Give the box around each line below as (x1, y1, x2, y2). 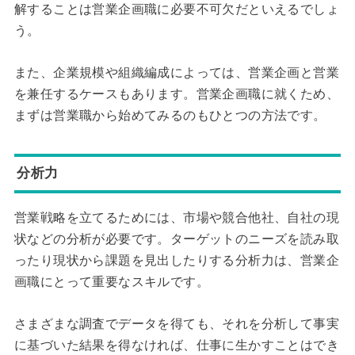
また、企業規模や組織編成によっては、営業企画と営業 (13, 66, 339, 80)
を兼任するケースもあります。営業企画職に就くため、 (13, 87, 339, 101)
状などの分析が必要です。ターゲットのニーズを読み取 (13, 232, 339, 246)
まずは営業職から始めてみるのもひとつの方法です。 (13, 109, 326, 123)
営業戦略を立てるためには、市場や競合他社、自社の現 (13, 211, 339, 225)
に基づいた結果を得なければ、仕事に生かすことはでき (13, 338, 339, 352)
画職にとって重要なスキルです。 (13, 275, 209, 289)
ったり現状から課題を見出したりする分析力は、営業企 (13, 254, 339, 268)
